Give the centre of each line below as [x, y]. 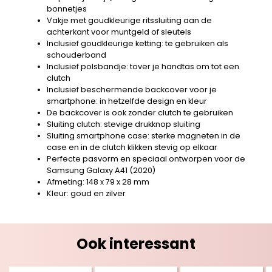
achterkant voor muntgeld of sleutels [119, 32]
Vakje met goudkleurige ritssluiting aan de [130, 20]
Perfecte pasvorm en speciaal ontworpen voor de [146, 158]
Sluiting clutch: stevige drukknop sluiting [124, 124]
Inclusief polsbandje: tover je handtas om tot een [143, 66]
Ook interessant [136, 243]
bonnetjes [67, 8]
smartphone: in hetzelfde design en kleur [127, 101]
